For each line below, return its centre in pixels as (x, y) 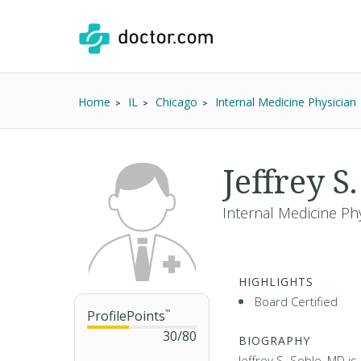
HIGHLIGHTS (276, 282)
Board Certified (296, 301)
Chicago (176, 102)
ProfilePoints (126, 316)
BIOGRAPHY (274, 340)
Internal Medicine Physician (286, 102)
